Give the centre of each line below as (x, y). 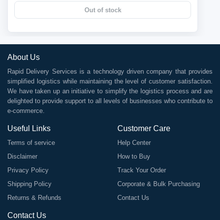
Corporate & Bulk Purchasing (159, 184)
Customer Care (144, 128)
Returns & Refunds (34, 198)
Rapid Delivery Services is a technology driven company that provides (110, 71)
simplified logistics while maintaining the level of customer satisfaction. (110, 81)
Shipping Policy (29, 184)
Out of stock (103, 10)
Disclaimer (22, 156)
